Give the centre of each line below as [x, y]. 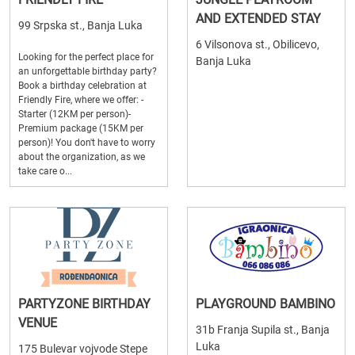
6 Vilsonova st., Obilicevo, [258, 44]
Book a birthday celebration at [82, 86]
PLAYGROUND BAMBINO [265, 304]
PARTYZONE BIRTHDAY [84, 304]
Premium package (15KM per [81, 128]
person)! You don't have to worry [87, 143]
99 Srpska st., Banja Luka [80, 25]
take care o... [45, 171]
